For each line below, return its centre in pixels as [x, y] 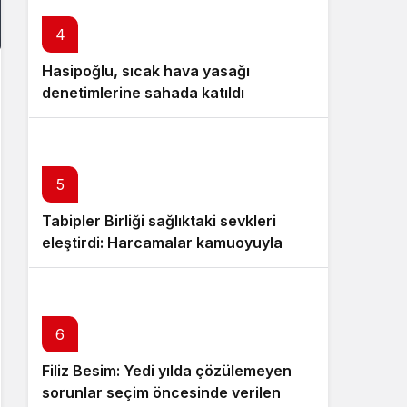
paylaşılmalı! [86, 264]
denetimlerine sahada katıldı [143, 93]
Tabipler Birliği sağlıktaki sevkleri [159, 221]
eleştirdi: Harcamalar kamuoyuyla [162, 243]
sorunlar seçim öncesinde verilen [161, 392]
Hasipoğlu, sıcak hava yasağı [146, 71]
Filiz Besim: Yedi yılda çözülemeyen [167, 371]
